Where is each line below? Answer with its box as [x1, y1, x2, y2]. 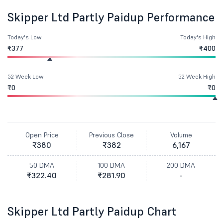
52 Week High [178, 73, 216, 80]
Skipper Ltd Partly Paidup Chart [7, 204, 177, 219]
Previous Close [89, 130, 134, 139]
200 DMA [167, 161, 196, 170]
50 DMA [29, 161, 55, 170]
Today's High [180, 33, 216, 41]
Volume [170, 130, 192, 139]
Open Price [25, 130, 59, 139]
